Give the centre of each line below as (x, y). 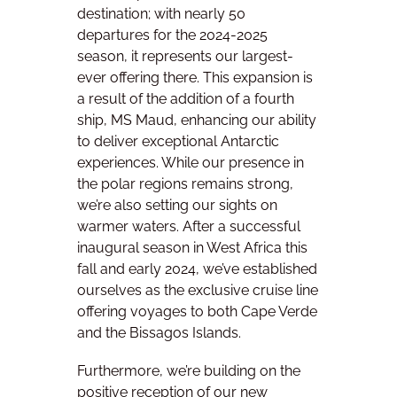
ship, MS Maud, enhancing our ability (197, 121)
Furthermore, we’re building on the (189, 371)
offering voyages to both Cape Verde (197, 312)
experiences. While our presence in (191, 163)
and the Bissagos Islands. (159, 333)
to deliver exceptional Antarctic (178, 142)
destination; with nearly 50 (161, 14)
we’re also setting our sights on (177, 206)
